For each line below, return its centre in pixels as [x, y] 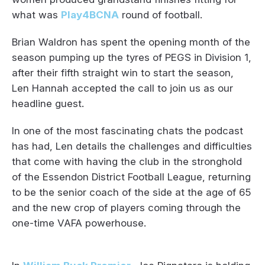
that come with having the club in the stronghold [127, 161]
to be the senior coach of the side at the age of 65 [131, 192]
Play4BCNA [90, 14]
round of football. [162, 14]
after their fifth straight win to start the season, [123, 72]
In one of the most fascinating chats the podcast [127, 130]
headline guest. [48, 103]
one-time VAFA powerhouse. [79, 223]
